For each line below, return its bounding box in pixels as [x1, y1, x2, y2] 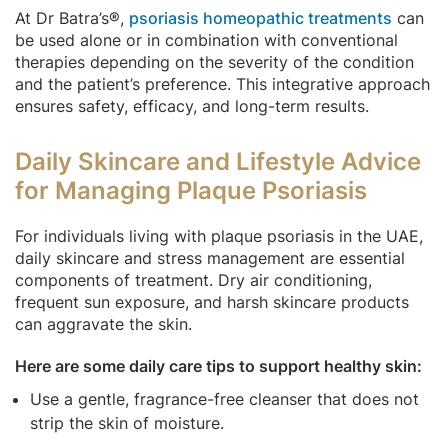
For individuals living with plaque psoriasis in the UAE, [15, 225, 423, 246]
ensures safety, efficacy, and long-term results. [15, 95, 369, 116]
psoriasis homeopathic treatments [129, 7, 392, 28]
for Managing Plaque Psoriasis [15, 175, 367, 205]
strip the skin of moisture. [30, 412, 224, 433]
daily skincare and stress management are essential [15, 247, 405, 268]
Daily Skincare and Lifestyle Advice [15, 146, 421, 176]
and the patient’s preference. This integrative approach [15, 73, 430, 94]
